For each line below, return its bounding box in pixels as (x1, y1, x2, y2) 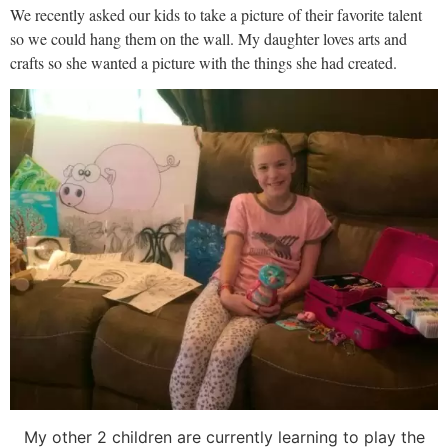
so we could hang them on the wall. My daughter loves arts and (10, 28, 407, 50)
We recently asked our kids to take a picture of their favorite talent (10, 4, 422, 26)
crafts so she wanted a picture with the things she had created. (10, 52, 402, 74)
